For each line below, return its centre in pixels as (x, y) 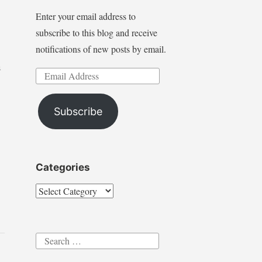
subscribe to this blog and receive (96, 33)
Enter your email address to (85, 16)
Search (47, 239)
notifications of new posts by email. (101, 49)
